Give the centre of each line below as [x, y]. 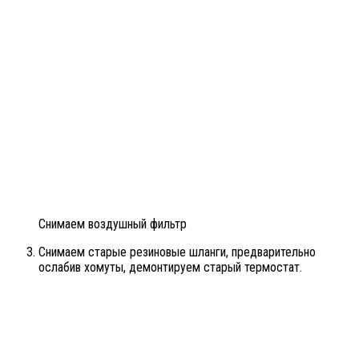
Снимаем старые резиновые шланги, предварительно [177, 252]
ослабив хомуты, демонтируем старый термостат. [170, 267]
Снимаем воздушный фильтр [113, 224]
